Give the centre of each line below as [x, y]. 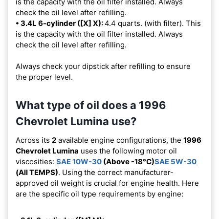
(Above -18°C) [128, 161]
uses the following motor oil [128, 151]
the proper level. [44, 77]
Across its [34, 140]
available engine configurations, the [120, 140]
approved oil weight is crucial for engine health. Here [107, 183]
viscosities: [36, 161]
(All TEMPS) [37, 172]
